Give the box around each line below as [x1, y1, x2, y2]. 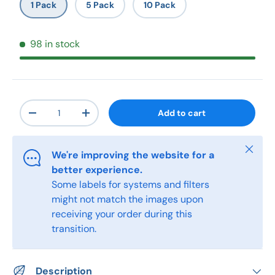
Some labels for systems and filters [52, 178, 209, 192]
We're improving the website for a [52, 149, 214, 162]
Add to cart [158, 107, 206, 119]
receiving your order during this [52, 207, 192, 221]
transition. [52, 222, 96, 236]
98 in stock [30, 37, 80, 51]
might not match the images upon [52, 193, 203, 206]
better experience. [52, 163, 142, 177]
